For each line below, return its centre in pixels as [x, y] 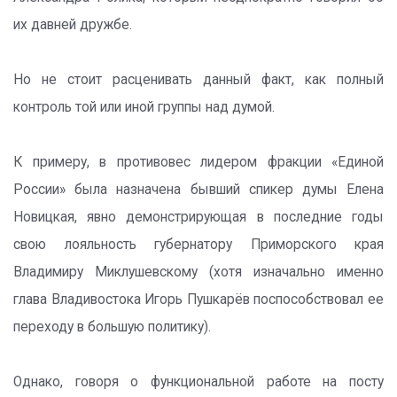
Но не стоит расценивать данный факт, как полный [198, 80]
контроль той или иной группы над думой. [144, 107]
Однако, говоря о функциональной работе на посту [198, 382]
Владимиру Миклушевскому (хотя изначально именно [198, 272]
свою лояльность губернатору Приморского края [198, 245]
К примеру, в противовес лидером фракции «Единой [198, 162]
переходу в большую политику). [112, 327]
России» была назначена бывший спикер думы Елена [198, 190]
